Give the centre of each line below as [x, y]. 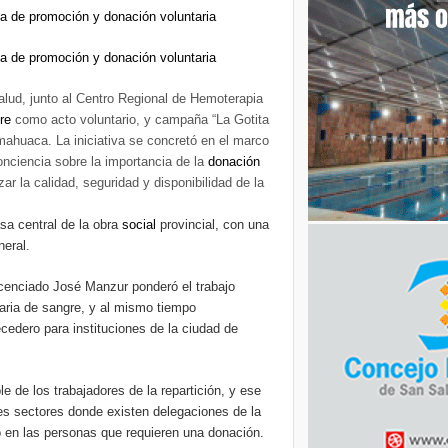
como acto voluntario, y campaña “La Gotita [140, 119]
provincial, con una [212, 224]
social [139, 224]
